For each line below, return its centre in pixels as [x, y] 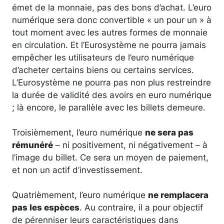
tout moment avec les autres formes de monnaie [110, 32]
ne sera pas [169, 132]
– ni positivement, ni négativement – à [130, 144]
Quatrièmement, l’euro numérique [80, 194]
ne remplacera [178, 194]
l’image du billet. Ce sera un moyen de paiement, [110, 157]
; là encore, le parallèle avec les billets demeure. [109, 107]
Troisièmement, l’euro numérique [78, 132]
